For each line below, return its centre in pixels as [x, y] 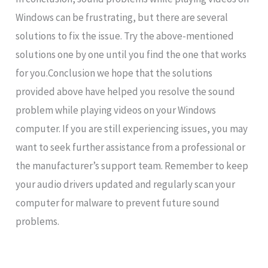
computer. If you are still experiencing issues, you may [132, 129]
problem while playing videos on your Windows [116, 110]
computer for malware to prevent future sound [118, 203]
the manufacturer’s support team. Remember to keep [132, 166]
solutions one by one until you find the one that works [131, 55]
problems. [38, 222]
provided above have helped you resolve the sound [126, 92]
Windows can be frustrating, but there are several [122, 18]
